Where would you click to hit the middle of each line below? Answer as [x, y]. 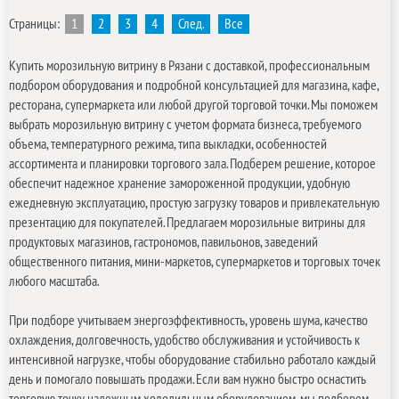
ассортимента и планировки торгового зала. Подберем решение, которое [192, 163]
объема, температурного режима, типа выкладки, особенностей [168, 144]
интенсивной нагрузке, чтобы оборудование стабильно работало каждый [192, 359]
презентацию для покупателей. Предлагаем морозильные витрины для [187, 222]
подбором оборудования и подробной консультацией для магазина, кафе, [194, 85]
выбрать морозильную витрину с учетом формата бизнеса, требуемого [185, 124]
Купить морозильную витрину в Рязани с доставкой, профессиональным [189, 65]
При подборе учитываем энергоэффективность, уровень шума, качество [188, 320]
